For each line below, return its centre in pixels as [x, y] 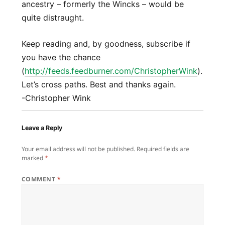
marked [33, 158]
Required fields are [163, 149]
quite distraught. [52, 17]
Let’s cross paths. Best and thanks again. [98, 85]
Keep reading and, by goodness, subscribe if [106, 44]
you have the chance [61, 58]
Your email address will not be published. [78, 149]
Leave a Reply [42, 128]
